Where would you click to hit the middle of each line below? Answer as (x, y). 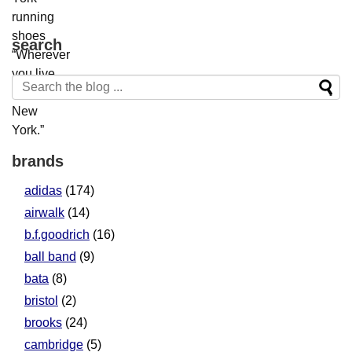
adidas (43, 191)
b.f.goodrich (57, 235)
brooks (43, 323)
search (37, 45)
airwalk (44, 213)
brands (38, 161)
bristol (41, 301)
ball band (50, 257)
